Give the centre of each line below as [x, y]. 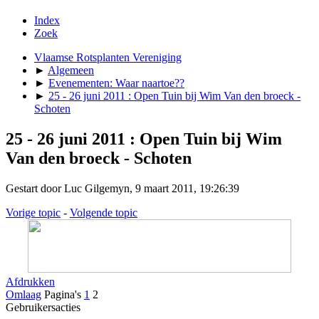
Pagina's [63, 294]
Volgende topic [104, 212]
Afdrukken [30, 281]
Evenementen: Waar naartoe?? [116, 83]
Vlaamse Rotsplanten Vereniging [108, 57]
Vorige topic [33, 212]
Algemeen [71, 70]
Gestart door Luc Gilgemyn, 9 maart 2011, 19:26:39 [122, 188]
